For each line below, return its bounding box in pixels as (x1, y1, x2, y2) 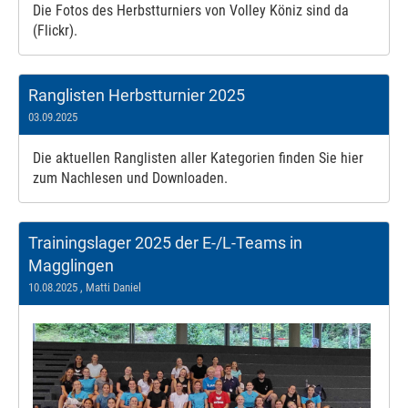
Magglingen (28, 255, 114, 275)
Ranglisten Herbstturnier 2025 (28, 85, 245, 105)
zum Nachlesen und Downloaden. (33, 168, 228, 187)
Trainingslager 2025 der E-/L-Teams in (28, 232, 302, 252)
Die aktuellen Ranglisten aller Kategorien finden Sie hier (33, 148, 363, 167)
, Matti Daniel (77, 280, 141, 294)
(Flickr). (33, 21, 77, 39)
